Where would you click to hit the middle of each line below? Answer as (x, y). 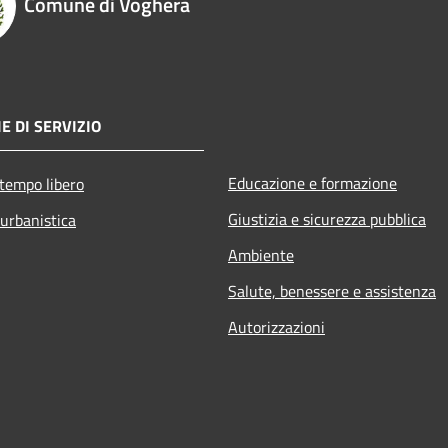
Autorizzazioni (276, 326)
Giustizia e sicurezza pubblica (327, 218)
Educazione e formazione (312, 182)
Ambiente (261, 254)
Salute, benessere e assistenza (332, 290)
